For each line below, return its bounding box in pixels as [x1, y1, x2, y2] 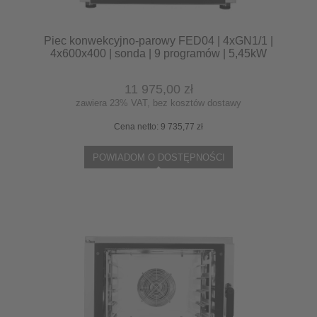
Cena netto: [114, 122, 161, 132]
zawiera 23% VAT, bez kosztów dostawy [76, 98, 241, 108]
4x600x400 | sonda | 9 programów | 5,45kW [50, 47, 267, 59]
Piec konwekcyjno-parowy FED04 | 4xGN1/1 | [44, 34, 273, 47]
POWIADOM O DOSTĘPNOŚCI [92, 152, 225, 163]
